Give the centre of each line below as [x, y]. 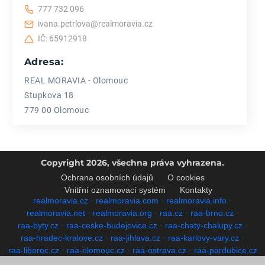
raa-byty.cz [38, 225]
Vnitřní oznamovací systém [115, 190]
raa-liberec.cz [33, 250]
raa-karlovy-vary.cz [203, 237]
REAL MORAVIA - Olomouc [76, 80]
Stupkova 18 [49, 95]
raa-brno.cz [212, 213]
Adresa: [44, 61]
